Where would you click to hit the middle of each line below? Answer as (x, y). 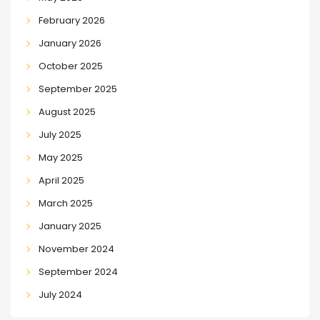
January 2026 (70, 43)
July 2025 (60, 134)
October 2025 (70, 66)
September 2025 (77, 89)
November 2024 (76, 249)
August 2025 (67, 111)
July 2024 (60, 294)
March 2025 (65, 203)
